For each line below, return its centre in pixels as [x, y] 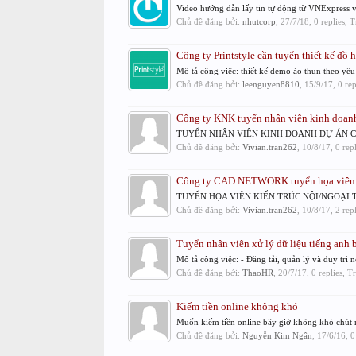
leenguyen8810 [271, 84]
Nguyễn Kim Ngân [277, 335]
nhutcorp [259, 21]
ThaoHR [257, 273]
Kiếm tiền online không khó [237, 306]
